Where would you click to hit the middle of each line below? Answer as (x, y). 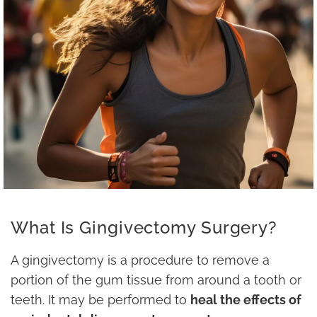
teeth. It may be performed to (100, 300)
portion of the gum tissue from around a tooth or (156, 280)
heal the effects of (246, 300)
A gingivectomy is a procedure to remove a (140, 260)
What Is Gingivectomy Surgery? (144, 228)
